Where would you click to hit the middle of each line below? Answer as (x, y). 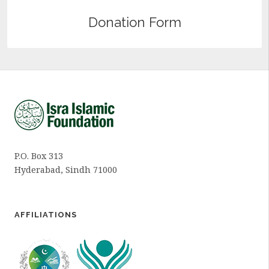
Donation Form (134, 23)
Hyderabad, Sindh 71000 (66, 170)
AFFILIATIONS (46, 215)
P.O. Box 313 (39, 156)
